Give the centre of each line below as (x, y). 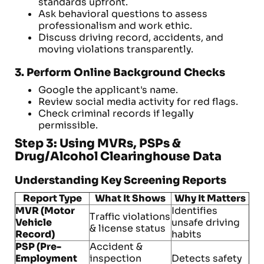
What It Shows (130, 198)
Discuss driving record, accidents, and (131, 37)
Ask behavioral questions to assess (123, 14)
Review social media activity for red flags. (138, 102)
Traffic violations (130, 217)
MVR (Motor (45, 211)
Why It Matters (210, 198)
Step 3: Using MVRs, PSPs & (98, 143)
